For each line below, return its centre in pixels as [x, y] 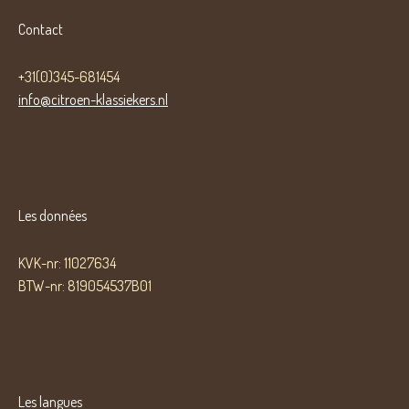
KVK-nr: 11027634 [67, 263]
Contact [41, 29]
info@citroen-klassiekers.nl [93, 100]
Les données [52, 215]
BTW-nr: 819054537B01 [85, 286]
